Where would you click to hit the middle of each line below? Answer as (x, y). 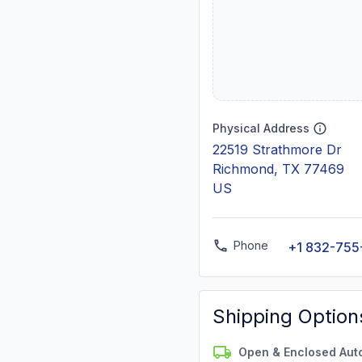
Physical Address (261, 128)
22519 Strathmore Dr (277, 149)
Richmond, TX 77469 (278, 169)
